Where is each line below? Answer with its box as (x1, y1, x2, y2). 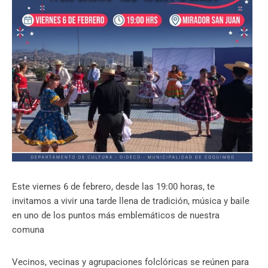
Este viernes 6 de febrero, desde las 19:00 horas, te (12, 181, 215, 192)
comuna (12, 224, 47, 235)
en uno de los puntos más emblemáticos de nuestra (12, 209, 220, 221)
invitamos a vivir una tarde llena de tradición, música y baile (12, 195, 249, 206)
